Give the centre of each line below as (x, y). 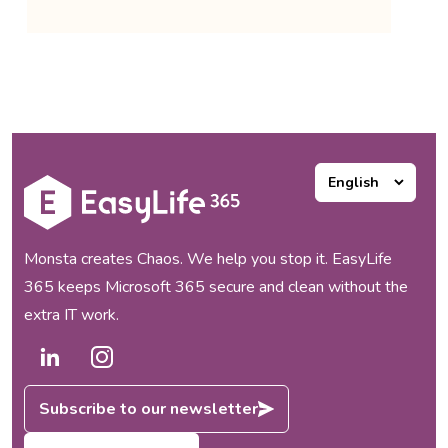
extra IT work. (71, 314)
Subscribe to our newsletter (148, 408)
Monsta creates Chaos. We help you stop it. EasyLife (208, 258)
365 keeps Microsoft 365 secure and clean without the (216, 286)
